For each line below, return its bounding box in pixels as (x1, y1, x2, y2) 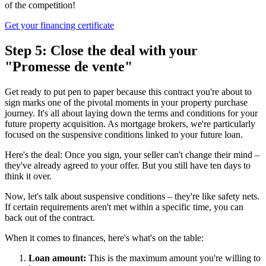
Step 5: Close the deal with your (5, 43, 198, 59)
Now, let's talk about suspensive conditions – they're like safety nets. (5, 191, 259, 201)
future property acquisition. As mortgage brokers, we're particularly (5, 118, 255, 129)
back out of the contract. (5, 212, 95, 223)
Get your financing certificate (5, 20, 114, 31)
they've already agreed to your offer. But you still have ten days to (5, 160, 251, 170)
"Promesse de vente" (5, 59, 132, 75)
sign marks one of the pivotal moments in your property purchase (5, 97, 248, 107)
